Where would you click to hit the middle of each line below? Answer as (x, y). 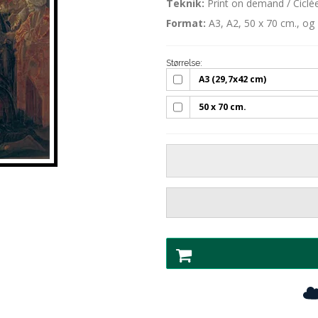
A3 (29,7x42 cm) (233, 79)
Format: (186, 23)
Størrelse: (184, 63)
